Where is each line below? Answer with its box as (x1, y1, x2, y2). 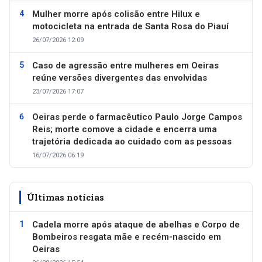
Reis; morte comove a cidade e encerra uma (32, 124, 217, 135)
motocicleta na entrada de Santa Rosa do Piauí (32, 21, 229, 32)
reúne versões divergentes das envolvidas (32, 73, 207, 83)
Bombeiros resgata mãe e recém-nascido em (32, 232, 221, 242)
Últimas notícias (27, 191, 104, 203)
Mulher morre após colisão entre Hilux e (32, 9, 200, 19)
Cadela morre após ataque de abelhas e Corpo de (32, 219, 240, 230)
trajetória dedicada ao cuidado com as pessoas (32, 136, 232, 147)
